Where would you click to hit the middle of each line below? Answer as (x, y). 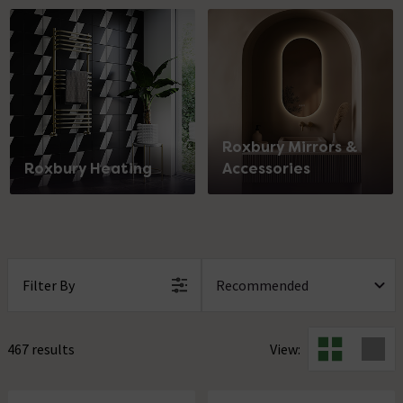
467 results (41, 349)
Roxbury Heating (88, 168)
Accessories (266, 168)
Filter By (49, 285)
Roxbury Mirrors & (289, 147)
